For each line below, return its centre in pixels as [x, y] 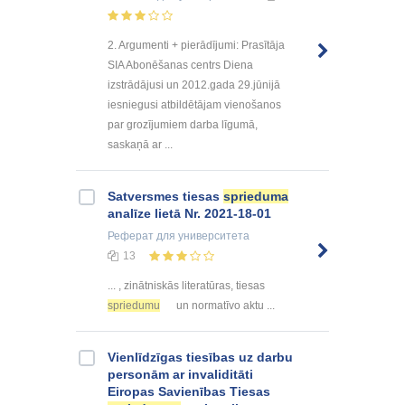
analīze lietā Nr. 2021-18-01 [189, 213]
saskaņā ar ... [140, 144]
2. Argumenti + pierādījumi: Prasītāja [196, 45]
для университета [202, 235]
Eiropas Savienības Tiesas [189, 391]
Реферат [131, 235]
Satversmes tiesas [165, 196]
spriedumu [134, 305]
